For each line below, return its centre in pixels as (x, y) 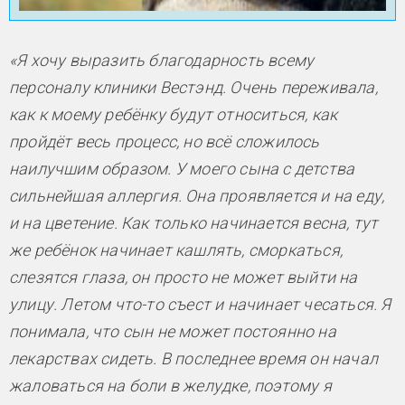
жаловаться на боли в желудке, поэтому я (170, 386)
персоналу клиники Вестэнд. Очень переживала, (193, 88)
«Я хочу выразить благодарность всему (162, 61)
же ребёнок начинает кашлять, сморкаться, (176, 250)
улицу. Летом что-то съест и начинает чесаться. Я (200, 305)
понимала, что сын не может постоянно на (173, 332)
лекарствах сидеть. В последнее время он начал (194, 359)
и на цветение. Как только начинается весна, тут (194, 223)
